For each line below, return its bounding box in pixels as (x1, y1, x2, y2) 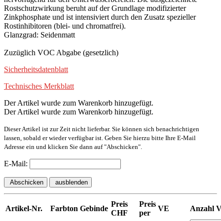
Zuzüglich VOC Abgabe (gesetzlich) (4, 48, 118, 57)
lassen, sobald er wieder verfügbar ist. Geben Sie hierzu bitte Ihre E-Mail (4, 134, 196, 142)
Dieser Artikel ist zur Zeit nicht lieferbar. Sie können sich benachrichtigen (4, 125, 199, 133)
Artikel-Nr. (5, 204, 42, 213)
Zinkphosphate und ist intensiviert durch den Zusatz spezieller (4, 12, 196, 21)
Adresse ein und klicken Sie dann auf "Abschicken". (4, 143, 142, 150)
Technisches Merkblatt (4, 81, 74, 90)
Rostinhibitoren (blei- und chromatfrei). (4, 21, 126, 30)
